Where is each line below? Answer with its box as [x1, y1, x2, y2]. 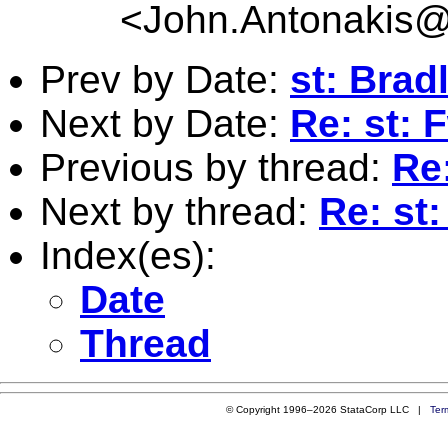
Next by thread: [40, 189, 319, 233]
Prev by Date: [40, 57, 290, 101]
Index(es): [40, 233, 216, 277]
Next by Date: [40, 101, 290, 145]
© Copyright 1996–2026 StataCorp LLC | [225, 403, 430, 415]
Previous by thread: [40, 145, 392, 189]
